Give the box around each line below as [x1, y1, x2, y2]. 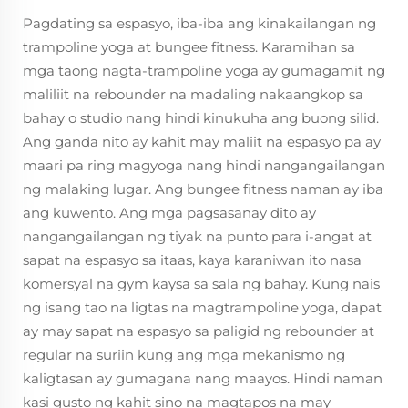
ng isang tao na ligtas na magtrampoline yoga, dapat [23, 299, 382, 316]
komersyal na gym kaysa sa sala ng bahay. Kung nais [23, 275, 380, 292]
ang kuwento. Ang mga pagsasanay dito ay [23, 204, 316, 221]
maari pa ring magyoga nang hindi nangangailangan [23, 157, 385, 174]
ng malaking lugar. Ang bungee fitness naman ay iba [23, 180, 383, 198]
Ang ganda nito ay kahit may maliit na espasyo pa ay [23, 133, 381, 150]
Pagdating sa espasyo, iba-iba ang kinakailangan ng [23, 15, 376, 32]
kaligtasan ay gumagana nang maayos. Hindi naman [23, 370, 382, 387]
